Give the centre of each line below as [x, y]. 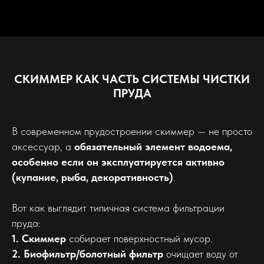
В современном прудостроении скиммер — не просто [132, 131]
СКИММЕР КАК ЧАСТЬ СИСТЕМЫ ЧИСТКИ [132, 79]
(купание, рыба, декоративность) [93, 177]
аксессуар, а [43, 146]
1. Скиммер [39, 238]
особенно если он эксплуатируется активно [118, 161]
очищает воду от [201, 253]
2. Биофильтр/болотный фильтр [88, 253]
